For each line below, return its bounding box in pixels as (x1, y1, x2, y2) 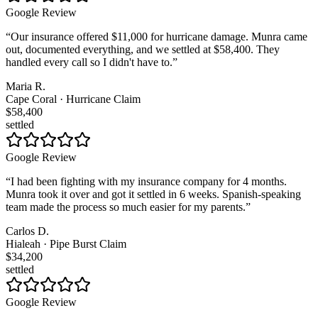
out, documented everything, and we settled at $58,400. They (6, 43, 280, 56)
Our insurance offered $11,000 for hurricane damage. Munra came (11, 31, 307, 43)
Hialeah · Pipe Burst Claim (6, 238, 126, 251)
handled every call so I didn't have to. (6, 56, 172, 69)
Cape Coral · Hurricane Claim (6, 93, 141, 106)
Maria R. (6, 80, 45, 93)
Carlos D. (6, 225, 49, 238)
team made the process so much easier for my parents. (6, 201, 246, 214)
